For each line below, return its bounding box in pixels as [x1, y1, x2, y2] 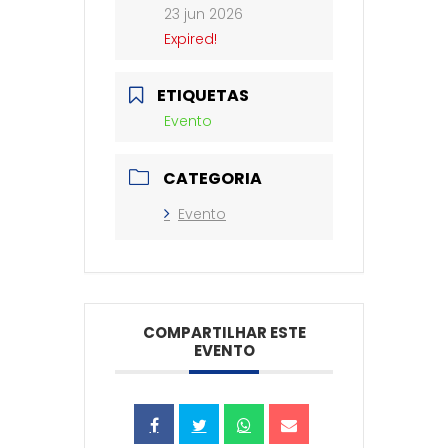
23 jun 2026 [164, 4, 243, 25]
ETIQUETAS [157, 84, 249, 108]
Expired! [164, 29, 217, 50]
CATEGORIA [163, 167, 262, 191]
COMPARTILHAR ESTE [142, 322, 306, 344]
